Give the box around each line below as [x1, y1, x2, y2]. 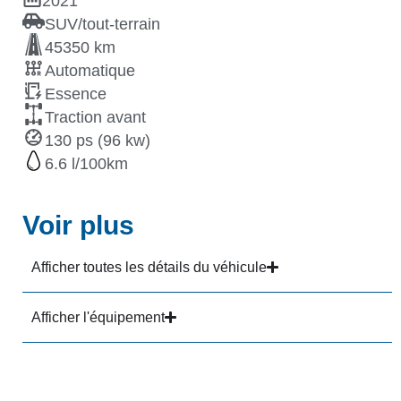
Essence [45, 85, 107, 104]
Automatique [45, 62, 135, 81]
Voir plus [22, 210, 134, 241]
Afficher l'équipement [31, 310, 165, 326]
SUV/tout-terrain [45, 15, 160, 34]
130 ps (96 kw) [45, 132, 150, 150]
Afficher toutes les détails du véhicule [31, 260, 267, 276]
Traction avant [45, 108, 146, 127]
